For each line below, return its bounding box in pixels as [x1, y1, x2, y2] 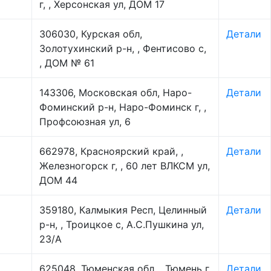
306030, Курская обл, [39, 28, 142, 40]
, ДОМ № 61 [39, 57, 94, 69]
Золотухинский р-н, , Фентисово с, [39, 42, 206, 54]
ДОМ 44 [39, 174, 77, 186]
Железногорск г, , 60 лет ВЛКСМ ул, [39, 160, 210, 172]
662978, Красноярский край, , [39, 145, 183, 157]
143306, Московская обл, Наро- [39, 87, 192, 99]
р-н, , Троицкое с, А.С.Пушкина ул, [39, 218, 204, 230]
